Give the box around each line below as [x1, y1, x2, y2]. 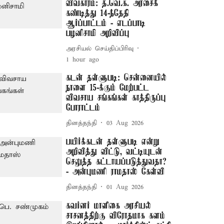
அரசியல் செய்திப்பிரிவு [66, 44, 134, 53]
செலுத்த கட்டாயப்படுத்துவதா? [66, 157, 167, 167]
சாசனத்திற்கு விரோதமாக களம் [66, 211, 165, 221]
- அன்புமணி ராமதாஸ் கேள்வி [66, 167, 165, 177]
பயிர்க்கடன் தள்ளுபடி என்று [66, 137, 160, 147]
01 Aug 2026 [106, 182, 144, 191]
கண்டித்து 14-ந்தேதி [66, 8, 129, 18]
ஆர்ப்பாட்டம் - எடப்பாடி [66, 18, 146, 28]
